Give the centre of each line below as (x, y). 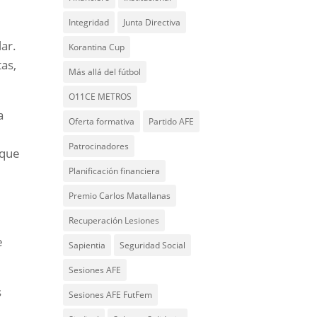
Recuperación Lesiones (114, 220)
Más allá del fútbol (105, 72)
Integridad (89, 22)
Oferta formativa (102, 121)
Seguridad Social (153, 245)
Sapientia (87, 245)
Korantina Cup (97, 47)
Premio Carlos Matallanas (120, 196)
